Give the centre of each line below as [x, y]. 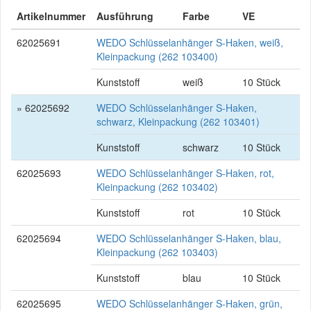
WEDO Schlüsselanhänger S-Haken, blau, [189, 238]
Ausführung [125, 16]
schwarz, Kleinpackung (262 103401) [178, 121]
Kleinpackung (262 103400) [157, 56]
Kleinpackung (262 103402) [157, 187]
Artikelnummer [51, 16]
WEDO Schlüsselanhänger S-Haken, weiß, [190, 42]
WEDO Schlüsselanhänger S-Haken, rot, [185, 173]
